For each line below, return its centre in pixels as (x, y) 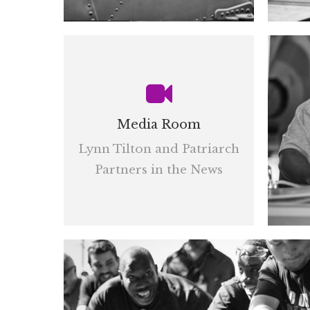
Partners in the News (159, 170)
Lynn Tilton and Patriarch (159, 149)
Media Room (159, 125)
